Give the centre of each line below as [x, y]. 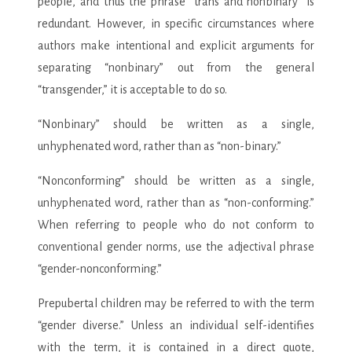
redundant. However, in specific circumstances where [176, 23]
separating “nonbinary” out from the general [176, 67]
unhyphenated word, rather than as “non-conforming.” [176, 202]
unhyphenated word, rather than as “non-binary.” [159, 146]
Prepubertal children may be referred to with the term [176, 303]
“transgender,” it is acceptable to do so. [132, 89]
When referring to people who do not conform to [176, 224]
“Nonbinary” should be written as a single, [176, 124]
